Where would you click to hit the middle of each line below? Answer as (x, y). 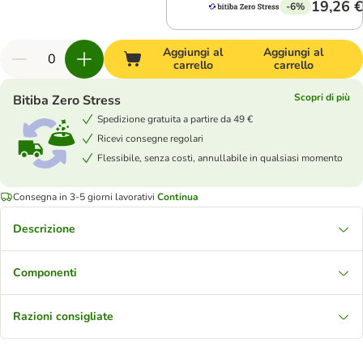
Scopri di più (322, 97)
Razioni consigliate (63, 316)
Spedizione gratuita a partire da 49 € (175, 119)
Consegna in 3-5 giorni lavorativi (84, 196)
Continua (178, 196)
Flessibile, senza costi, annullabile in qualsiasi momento (220, 158)
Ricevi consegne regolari (150, 138)
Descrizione (44, 229)
